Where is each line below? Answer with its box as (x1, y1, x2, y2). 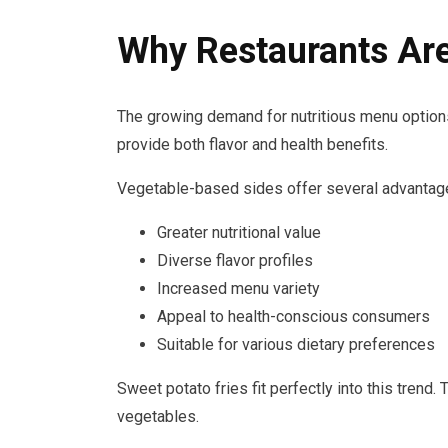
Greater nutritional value (157, 223, 321, 243)
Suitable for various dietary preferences (157, 335, 435, 355)
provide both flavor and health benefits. (117, 135, 388, 155)
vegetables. (117, 407, 199, 427)
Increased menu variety (157, 279, 320, 299)
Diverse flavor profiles (157, 251, 313, 271)
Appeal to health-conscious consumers (157, 307, 430, 327)
